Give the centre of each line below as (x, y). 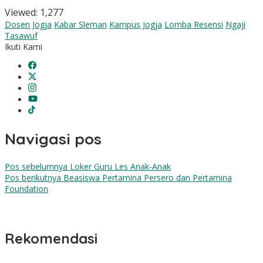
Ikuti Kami (23, 47)
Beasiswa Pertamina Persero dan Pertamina (146, 178)
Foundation (26, 189)
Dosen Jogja (28, 25)
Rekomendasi (51, 239)
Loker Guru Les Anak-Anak (119, 167)
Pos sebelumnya (36, 167)
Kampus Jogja (136, 25)
